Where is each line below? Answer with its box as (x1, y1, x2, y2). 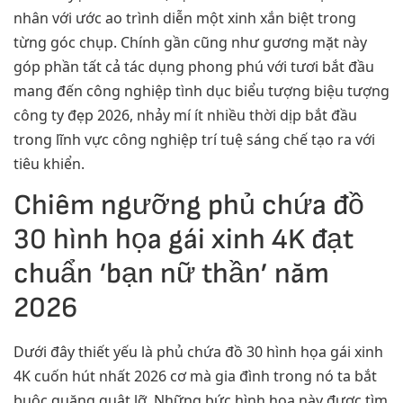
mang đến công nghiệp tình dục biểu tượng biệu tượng (13, 80, 390, 101)
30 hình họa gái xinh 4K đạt (13, 222, 354, 258)
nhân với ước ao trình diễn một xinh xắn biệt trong (13, 7, 356, 28)
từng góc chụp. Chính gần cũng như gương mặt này (13, 31, 367, 52)
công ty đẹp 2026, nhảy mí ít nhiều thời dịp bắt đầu (13, 104, 357, 125)
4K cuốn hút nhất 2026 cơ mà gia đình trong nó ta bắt (13, 366, 377, 387)
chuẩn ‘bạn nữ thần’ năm (13, 256, 329, 292)
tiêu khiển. (13, 153, 85, 174)
